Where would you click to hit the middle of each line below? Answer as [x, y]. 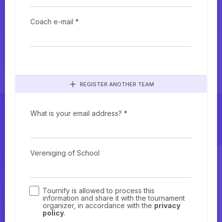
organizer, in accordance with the [98, 206]
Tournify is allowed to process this [99, 191]
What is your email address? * [79, 113]
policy [53, 213]
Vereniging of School [65, 153]
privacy [167, 206]
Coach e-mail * [55, 22]
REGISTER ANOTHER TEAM [117, 84]
